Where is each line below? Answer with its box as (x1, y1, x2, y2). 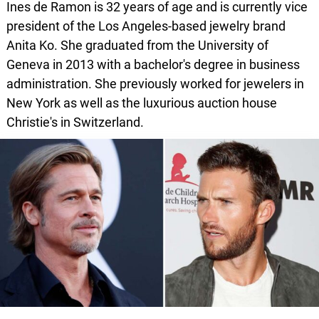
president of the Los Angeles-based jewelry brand (6, 19, 286, 33)
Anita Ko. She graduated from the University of (6, 38, 268, 53)
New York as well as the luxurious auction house (6, 95, 277, 110)
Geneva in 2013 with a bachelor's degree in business (6, 57, 300, 72)
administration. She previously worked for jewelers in (6, 76, 304, 91)
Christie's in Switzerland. (6, 115, 144, 130)
